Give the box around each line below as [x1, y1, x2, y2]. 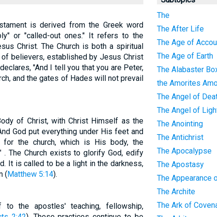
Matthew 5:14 [7, 170, 53, 179]
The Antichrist [156, 133, 203, 142]
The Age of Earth [156, 51, 213, 61]
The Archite [156, 187, 195, 196]
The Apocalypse [156, 146, 212, 155]
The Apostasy [156, 160, 204, 169]
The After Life [156, 24, 204, 33]
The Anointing [156, 119, 203, 128]
